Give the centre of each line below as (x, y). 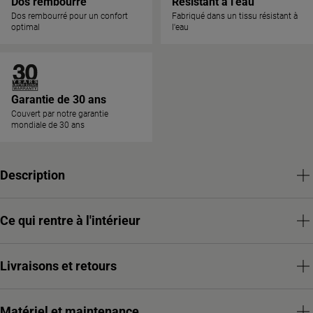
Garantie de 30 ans (59, 100)
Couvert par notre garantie (60, 114)
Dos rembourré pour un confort (70, 16)
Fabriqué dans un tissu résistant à (235, 16)
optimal (26, 27)
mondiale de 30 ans (48, 125)
